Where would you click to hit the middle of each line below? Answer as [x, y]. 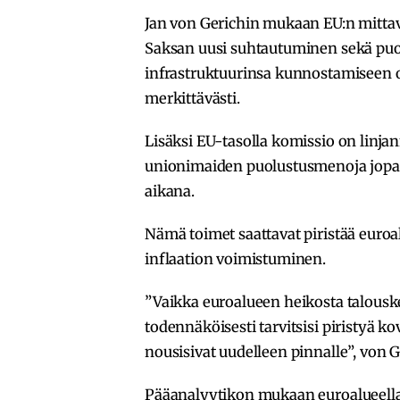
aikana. [170, 191]
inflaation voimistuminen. [235, 258]
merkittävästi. [192, 98]
